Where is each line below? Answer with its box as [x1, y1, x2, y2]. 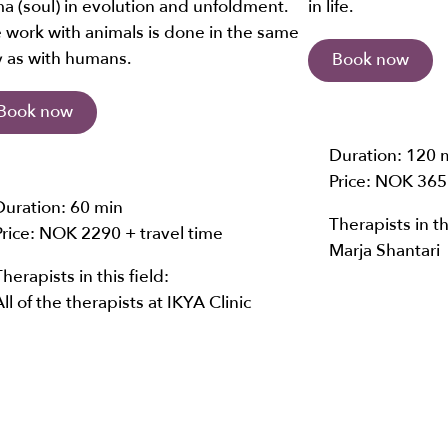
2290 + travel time [80, 221, 223, 245]
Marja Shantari [328, 239, 440, 263]
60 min [69, 195, 123, 219]
